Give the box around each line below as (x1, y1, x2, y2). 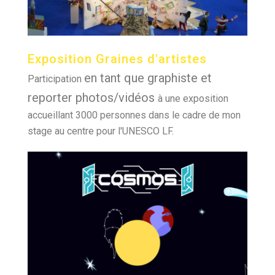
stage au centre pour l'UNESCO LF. (28, 125, 174, 137)
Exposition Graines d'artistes (28, 52, 207, 67)
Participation (28, 73, 84, 85)
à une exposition (158, 93, 228, 105)
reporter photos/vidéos (28, 90, 158, 106)
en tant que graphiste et (84, 71, 212, 86)
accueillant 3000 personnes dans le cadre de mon (28, 109, 241, 122)
